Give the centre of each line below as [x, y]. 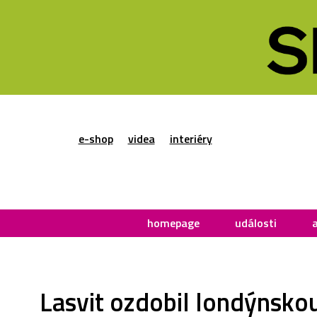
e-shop [96, 139]
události [256, 223]
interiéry [191, 139]
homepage [173, 223]
